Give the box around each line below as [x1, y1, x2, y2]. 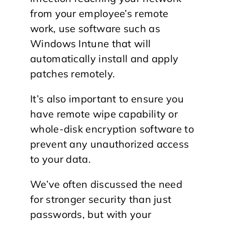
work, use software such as [30, 22, 160, 35]
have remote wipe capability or [30, 107, 178, 120]
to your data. [30, 153, 91, 165]
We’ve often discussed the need [30, 178, 182, 190]
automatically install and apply [30, 52, 179, 65]
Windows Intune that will [30, 37, 151, 50]
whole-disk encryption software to [30, 123, 194, 135]
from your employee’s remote [30, 7, 169, 20]
